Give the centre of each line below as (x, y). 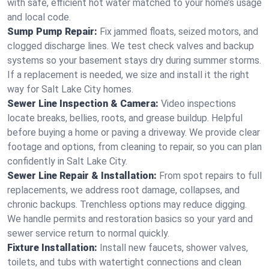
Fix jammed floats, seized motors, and (179, 32)
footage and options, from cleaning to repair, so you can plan (134, 147)
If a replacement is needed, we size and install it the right (128, 75)
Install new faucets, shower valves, (174, 248)
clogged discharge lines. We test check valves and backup (131, 46)
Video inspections (198, 104)
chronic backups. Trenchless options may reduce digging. (127, 204)
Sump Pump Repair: (52, 32)
